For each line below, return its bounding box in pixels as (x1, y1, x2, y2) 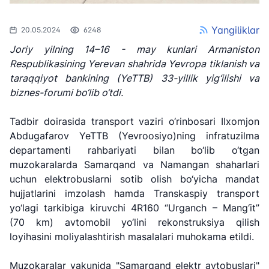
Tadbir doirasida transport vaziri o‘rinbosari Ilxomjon (10, 115, 259, 127)
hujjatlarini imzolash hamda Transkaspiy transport (10, 187, 259, 199)
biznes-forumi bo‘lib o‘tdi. (10, 86, 123, 98)
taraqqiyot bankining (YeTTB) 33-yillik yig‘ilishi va (10, 72, 259, 84)
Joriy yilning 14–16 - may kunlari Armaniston (10, 43, 259, 55)
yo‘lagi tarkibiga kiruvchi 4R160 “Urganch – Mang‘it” (10, 202, 259, 214)
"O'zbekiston (102, 216, 161, 228)
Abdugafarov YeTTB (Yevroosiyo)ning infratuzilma (10, 130, 259, 142)
